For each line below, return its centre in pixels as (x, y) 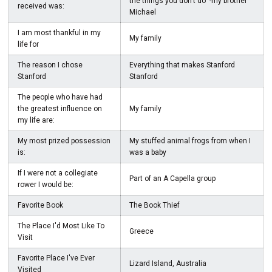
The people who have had (60, 97)
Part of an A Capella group (172, 178)
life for (28, 44)
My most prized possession (64, 141)
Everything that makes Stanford (182, 65)
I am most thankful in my (59, 33)
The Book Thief (155, 205)
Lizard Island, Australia (168, 263)
